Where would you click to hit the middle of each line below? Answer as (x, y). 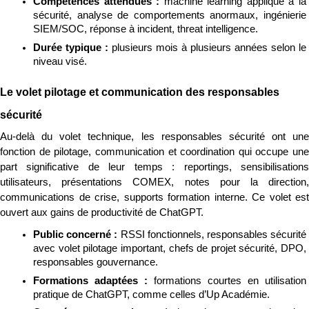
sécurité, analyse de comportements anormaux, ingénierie (170, 16)
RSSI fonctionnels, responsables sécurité (213, 235)
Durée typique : (72, 47)
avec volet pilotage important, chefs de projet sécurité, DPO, (170, 249)
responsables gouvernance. (96, 262)
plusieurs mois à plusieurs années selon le (209, 47)
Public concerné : (77, 235)
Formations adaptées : (93, 280)
